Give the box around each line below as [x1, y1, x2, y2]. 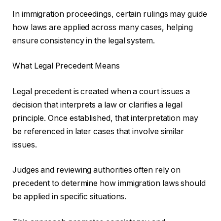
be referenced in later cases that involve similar [12, 126, 184, 136]
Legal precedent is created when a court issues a [12, 86, 190, 96]
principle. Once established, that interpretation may [12, 113, 198, 123]
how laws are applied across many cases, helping [12, 22, 193, 32]
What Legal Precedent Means [12, 61, 120, 71]
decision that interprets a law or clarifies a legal [12, 100, 183, 110]
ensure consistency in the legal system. [12, 36, 155, 45]
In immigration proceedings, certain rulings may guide [12, 9, 207, 19]
